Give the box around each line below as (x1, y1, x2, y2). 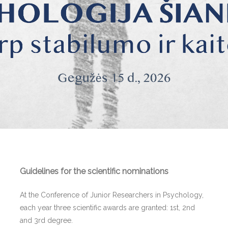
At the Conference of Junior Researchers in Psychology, (20, 190, 204, 199)
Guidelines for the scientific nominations (20, 166, 168, 176)
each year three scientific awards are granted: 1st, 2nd (20, 203, 195, 212)
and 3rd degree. (20, 216, 73, 224)
